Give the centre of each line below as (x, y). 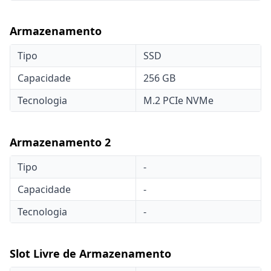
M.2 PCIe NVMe (178, 100)
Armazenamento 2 (60, 142)
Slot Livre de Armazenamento (90, 253)
